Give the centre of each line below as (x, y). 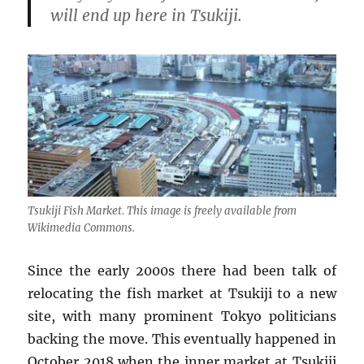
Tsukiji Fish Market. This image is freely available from (162, 211)
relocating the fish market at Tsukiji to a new (182, 294)
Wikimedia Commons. (82, 228)
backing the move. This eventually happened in (182, 339)
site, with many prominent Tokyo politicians (182, 316)
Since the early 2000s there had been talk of (182, 271)
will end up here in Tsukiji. (147, 15)
